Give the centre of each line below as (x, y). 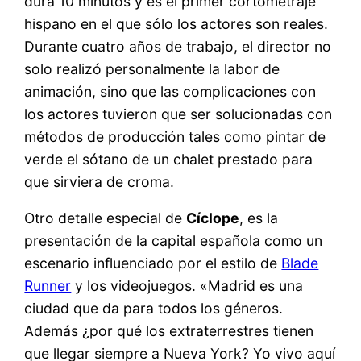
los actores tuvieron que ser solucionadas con (178, 114)
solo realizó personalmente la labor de (152, 68)
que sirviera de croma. (100, 181)
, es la (259, 218)
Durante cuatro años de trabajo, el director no (178, 46)
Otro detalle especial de (106, 218)
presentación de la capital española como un (174, 241)
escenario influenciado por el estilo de (153, 263)
